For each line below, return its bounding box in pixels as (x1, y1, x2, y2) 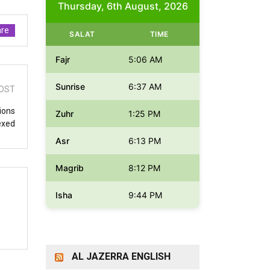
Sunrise (55, 81, 85, 92)
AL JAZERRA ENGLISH (72, 251, 171, 263)
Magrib (55, 163, 84, 174)
